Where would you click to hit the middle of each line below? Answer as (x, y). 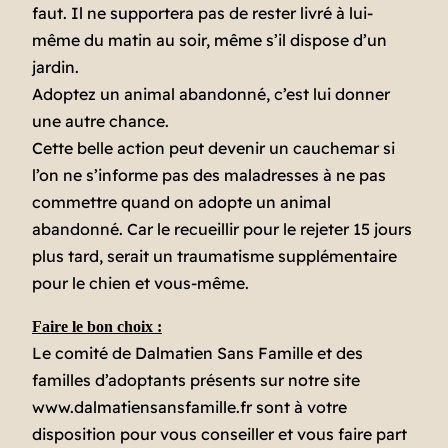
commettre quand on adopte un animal (181, 202)
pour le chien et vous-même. (140, 283)
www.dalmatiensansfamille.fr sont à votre (189, 407)
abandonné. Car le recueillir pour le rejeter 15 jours (222, 229)
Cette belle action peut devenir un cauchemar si (213, 148)
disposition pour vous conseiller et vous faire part (219, 434)
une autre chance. (100, 121)
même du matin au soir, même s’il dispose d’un (209, 40)
